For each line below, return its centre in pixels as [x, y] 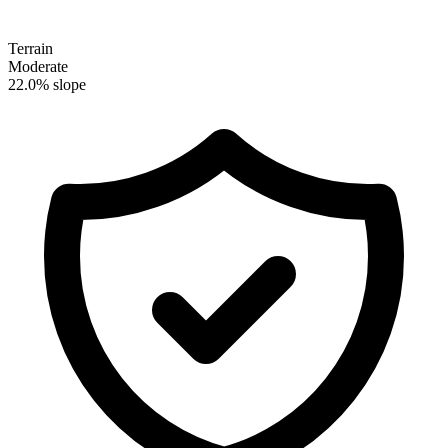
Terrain [30, 49]
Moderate [38, 67]
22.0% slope [47, 85]
